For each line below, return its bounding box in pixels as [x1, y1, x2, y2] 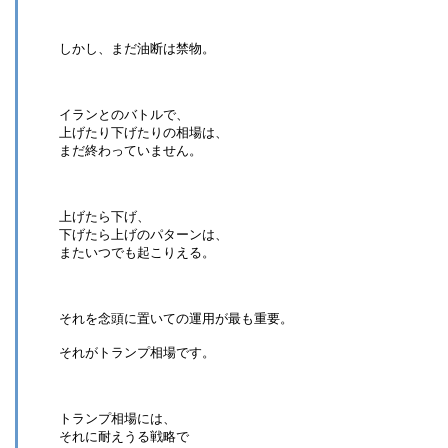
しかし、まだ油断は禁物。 [59, 41, 215, 57]
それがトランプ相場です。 [59, 345, 215, 361]
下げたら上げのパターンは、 [59, 227, 228, 243]
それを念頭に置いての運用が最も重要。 [59, 311, 293, 327]
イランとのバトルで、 [59, 107, 189, 123]
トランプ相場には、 [59, 411, 176, 427]
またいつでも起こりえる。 [59, 245, 215, 261]
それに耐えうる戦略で [59, 429, 189, 445]
